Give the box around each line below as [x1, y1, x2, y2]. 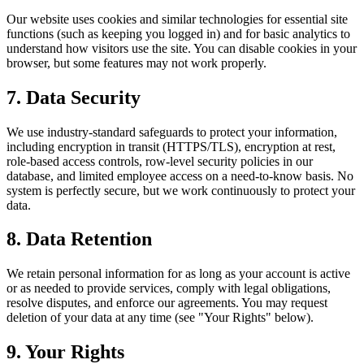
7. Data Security [6, 86, 141, 108]
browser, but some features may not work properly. [6, 55, 266, 70]
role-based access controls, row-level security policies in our [6, 154, 313, 168]
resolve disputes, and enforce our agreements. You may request [6, 296, 327, 310]
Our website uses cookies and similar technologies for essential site [6, 11, 348, 26]
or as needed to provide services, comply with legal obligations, [6, 281, 331, 296]
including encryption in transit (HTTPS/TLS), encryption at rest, [6, 139, 336, 154]
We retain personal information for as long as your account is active [6, 266, 350, 281]
